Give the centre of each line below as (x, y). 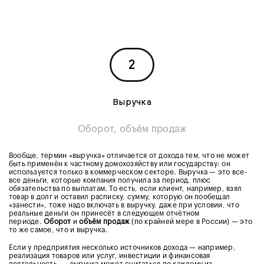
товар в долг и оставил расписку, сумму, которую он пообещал (120, 197)
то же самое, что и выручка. (58, 230)
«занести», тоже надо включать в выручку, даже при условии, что (124, 205)
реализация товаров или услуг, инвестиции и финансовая (110, 255)
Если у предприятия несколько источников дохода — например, (122, 247)
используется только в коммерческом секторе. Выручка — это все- (128, 172)
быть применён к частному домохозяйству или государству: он (120, 164)
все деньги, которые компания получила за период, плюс (110, 180)
